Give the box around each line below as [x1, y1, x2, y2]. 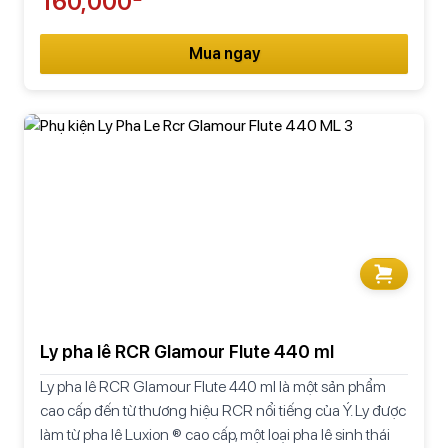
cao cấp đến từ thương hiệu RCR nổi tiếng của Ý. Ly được [40, 400, 406, 420]
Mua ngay [188, 43, 260, 63]
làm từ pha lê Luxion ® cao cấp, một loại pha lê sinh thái [40, 424, 390, 444]
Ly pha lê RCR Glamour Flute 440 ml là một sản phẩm [40, 376, 386, 396]
